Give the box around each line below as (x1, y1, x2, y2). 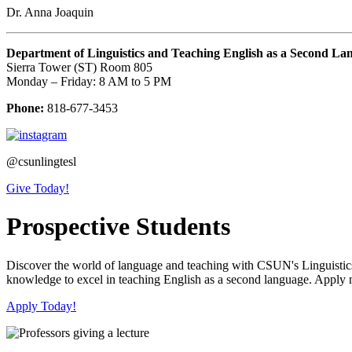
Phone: (6, 101, 44, 115)
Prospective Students (6, 212, 230, 241)
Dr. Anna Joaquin (6, 5, 93, 20)
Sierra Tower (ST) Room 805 (6, 60, 152, 75)
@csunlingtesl (6, 155, 76, 169)
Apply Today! (6, 299, 76, 313)
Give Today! (6, 181, 69, 196)
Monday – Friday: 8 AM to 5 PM (6, 75, 171, 89)
